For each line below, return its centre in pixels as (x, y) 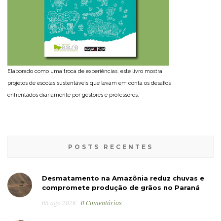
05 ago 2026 (59, 203)
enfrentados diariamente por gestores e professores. (73, 95)
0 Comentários (101, 203)
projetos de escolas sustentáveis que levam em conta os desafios (89, 83)
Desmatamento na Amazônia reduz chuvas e (123, 178)
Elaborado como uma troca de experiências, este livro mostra (85, 71)
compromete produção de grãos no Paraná (121, 187)
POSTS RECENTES (110, 147)
